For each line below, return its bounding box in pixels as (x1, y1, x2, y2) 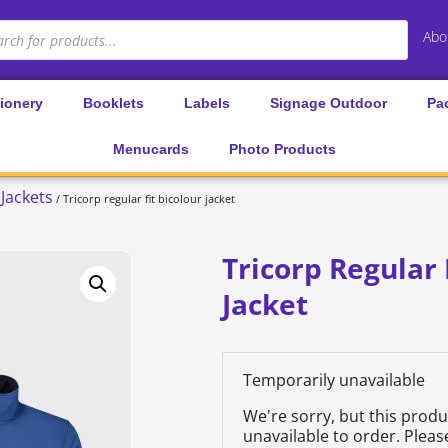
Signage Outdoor (269, 95, 387, 111)
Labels (183, 95, 230, 111)
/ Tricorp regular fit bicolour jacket (53, 191, 235, 206)
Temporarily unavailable (243, 369, 425, 391)
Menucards (112, 141, 189, 157)
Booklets (82, 95, 144, 111)
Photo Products (228, 141, 336, 157)
